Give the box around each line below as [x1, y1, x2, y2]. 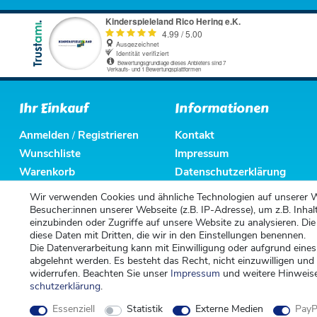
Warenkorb [19, 164, 75, 180]
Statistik [127, 302, 163, 316]
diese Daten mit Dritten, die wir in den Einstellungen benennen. [30, 229, 306, 242]
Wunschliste [19, 146, 81, 161]
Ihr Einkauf [19, 99, 88, 119]
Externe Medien [195, 302, 263, 316]
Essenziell [52, 302, 95, 316]
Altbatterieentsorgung [175, 201, 286, 217]
